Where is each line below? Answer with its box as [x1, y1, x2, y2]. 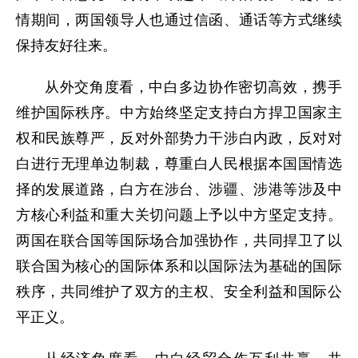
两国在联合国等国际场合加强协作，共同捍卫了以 [16, 233, 342, 249]
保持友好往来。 [16, 38, 117, 54]
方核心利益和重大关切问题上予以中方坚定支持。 [16, 207, 342, 224]
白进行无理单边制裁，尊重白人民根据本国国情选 [16, 156, 342, 173]
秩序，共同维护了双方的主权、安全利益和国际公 [16, 284, 342, 300]
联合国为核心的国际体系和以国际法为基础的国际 [16, 258, 342, 275]
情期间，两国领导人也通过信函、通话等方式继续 [16, 12, 342, 29]
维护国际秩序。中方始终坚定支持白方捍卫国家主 [16, 105, 342, 121]
